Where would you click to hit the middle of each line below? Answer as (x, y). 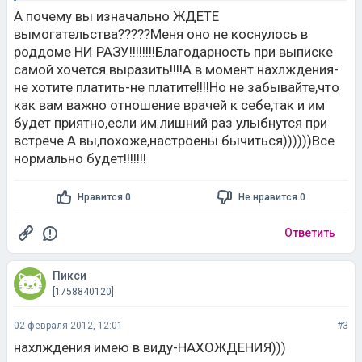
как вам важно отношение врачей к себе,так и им (169, 105)
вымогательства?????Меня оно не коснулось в (161, 34)
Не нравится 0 (271, 197)
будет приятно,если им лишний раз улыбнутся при (170, 123)
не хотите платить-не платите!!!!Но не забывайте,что (177, 87)
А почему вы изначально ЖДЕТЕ (116, 16)
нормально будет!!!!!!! (80, 158)
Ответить (310, 233)
